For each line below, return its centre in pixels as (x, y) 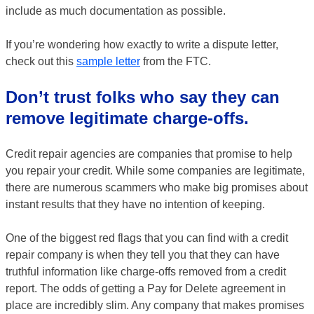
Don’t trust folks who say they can (143, 97)
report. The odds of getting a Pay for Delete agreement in (146, 288)
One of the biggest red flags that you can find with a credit (147, 238)
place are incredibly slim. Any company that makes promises (155, 305)
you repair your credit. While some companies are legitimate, (155, 171)
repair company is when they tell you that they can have (143, 255)
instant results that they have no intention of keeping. (135, 204)
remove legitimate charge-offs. (127, 118)
